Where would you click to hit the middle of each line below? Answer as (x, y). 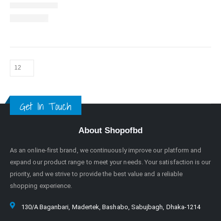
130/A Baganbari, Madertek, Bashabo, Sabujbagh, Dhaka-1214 (111, 207)
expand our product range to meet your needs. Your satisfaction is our (110, 162)
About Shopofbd (110, 130)
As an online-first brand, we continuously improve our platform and (106, 150)
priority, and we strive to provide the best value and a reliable (96, 174)
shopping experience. (41, 185)
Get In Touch (46, 106)
